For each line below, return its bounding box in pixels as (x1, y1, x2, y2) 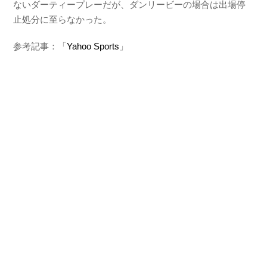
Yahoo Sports (67, 41, 120, 51)
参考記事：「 (13, 41, 67, 51)
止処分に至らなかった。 (13, 14, 112, 24)
